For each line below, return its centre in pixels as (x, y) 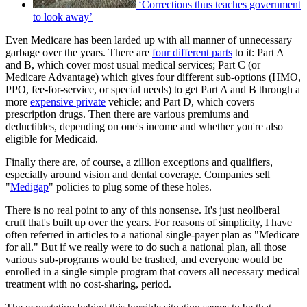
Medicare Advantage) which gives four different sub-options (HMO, (153, 77)
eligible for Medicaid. (52, 139)
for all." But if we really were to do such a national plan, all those (146, 247)
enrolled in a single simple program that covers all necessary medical (153, 272)
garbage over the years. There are (79, 53)
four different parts (192, 53)
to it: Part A (258, 53)
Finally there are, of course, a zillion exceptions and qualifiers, (139, 162)
